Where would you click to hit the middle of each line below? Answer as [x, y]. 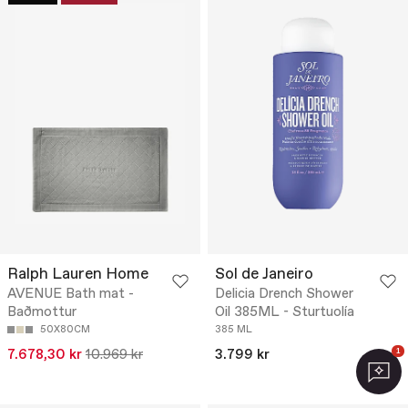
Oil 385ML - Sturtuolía [285, 313]
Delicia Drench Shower [284, 295]
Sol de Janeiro [264, 275]
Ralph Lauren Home [78, 275]
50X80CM [65, 330]
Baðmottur [42, 313]
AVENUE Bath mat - [71, 295]
